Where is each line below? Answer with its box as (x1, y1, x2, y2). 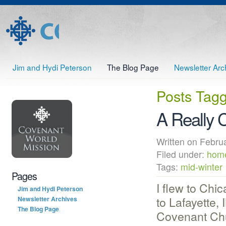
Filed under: (156, 148, 207, 161)
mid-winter (181, 160, 222, 174)
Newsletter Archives (18, 194, 77, 203)
